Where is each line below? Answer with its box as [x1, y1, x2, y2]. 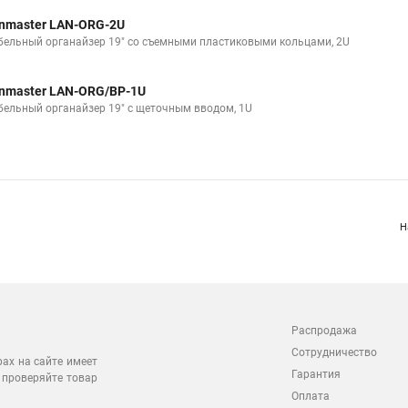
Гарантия [291, 368, 341, 381]
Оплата [291, 390, 330, 403]
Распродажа [291, 324, 357, 337]
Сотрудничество [291, 346, 377, 359]
